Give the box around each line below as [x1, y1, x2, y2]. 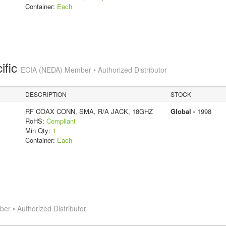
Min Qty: [25, 125, 52, 135]
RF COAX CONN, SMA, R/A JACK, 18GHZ [25, 106, 153, 116]
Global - [170, 106, 197, 116]
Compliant [46, 116, 76, 126]
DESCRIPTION [25, 89, 67, 98]
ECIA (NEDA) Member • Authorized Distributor [20, 64, 167, 75]
